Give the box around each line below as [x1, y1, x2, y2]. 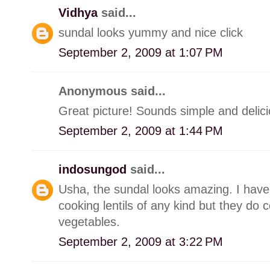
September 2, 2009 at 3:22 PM [58, 234, 223, 248]
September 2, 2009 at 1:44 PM [58, 124, 223, 137]
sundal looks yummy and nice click [58, 25, 243, 39]
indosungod [58, 162, 130, 176]
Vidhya [58, 5, 101, 19]
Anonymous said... [58, 84, 166, 98]
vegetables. [58, 215, 120, 228]
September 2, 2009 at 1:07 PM [58, 45, 223, 59]
